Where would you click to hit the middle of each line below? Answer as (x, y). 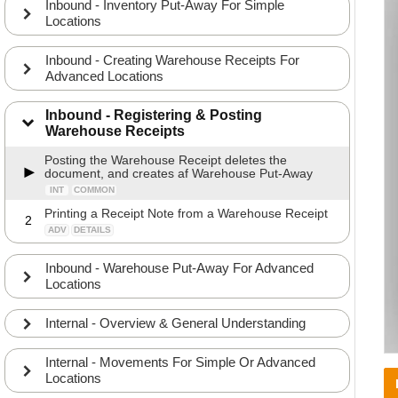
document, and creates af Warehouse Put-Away (179, 173)
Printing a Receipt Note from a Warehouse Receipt (186, 213)
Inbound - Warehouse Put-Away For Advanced (179, 268)
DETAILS (92, 230)
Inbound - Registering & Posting (154, 115)
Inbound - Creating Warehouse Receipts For (172, 60)
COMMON (94, 190)
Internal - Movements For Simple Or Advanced (180, 362)
